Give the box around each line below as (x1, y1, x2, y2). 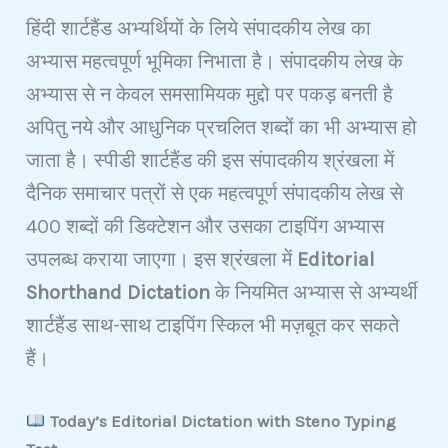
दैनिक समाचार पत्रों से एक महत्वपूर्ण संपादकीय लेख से (26, 182, 404, 206)
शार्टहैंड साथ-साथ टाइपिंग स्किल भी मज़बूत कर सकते (26, 314, 400, 338)
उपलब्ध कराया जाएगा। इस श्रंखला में (26, 248, 298, 272)
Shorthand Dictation (26, 281, 211, 305)
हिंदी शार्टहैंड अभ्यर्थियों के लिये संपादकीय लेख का (26, 17, 372, 41)
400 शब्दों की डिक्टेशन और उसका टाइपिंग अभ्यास (26, 215, 385, 239)
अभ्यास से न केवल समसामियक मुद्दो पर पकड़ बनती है (26, 83, 394, 107)
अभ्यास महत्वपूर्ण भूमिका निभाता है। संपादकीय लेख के (26, 50, 404, 74)
